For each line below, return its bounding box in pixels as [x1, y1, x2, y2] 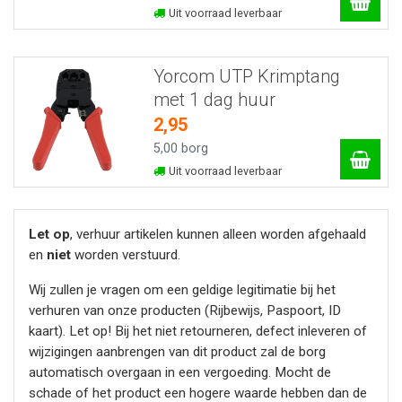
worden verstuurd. [71, 247, 180, 264]
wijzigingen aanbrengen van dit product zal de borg [29, 344, 326, 361]
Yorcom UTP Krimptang [153, 65, 340, 87]
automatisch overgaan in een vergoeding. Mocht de [29, 364, 331, 381]
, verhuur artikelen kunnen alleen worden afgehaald [70, 226, 366, 243]
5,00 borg [153, 140, 208, 156]
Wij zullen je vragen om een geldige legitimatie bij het [29, 282, 336, 299]
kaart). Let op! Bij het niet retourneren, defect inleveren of [29, 323, 367, 340]
